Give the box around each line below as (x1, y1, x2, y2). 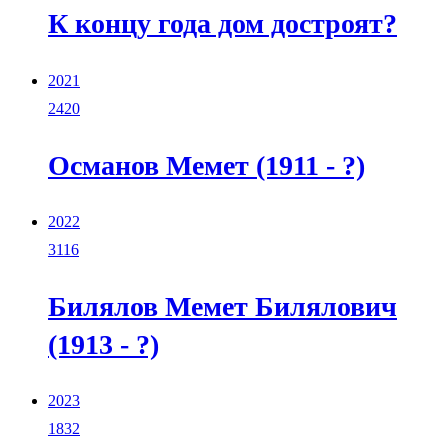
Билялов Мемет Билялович (48, 290, 397, 322)
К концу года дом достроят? (48, 8, 397, 40)
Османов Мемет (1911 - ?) (48, 149, 365, 181)
